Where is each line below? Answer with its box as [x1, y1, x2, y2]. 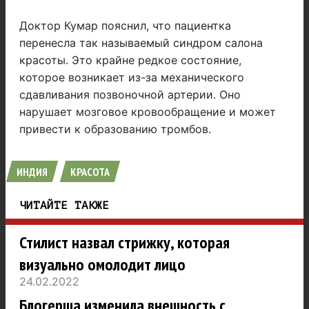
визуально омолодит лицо [19, 254, 186, 276]
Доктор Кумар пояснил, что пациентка [19, 19, 231, 33]
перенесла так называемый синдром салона [19, 36, 263, 50]
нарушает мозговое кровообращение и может [19, 105, 276, 119]
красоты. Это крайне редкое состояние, [19, 53, 241, 68]
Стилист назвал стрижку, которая [19, 232, 230, 254]
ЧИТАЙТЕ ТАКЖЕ [19, 199, 109, 212]
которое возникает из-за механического [19, 70, 244, 85]
